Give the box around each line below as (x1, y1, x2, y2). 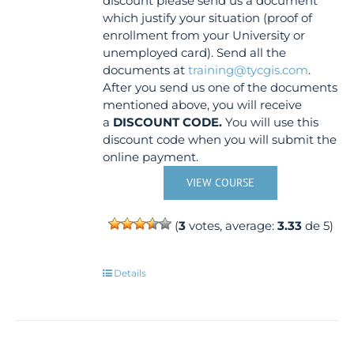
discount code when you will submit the (103, 132, 337, 147)
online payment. (103, 149, 199, 164)
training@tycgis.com (188, 62, 309, 77)
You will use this (222, 115, 319, 130)
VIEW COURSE (186, 175, 255, 190)
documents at (103, 62, 189, 77)
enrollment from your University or (103, 28, 306, 43)
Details (114, 267, 147, 279)
